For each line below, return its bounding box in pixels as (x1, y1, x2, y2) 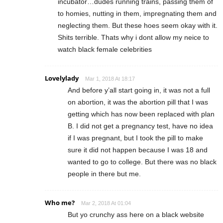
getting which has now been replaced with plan (68, 110, 215, 118)
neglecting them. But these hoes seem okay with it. (58, 21, 218, 30)
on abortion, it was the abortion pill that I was (68, 98, 208, 107)
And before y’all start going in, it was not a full (68, 86, 210, 95)
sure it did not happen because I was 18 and (68, 146, 208, 154)
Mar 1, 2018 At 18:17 (85, 76, 135, 82)
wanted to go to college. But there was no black (68, 158, 217, 166)
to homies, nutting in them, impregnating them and (58, 9, 217, 18)
